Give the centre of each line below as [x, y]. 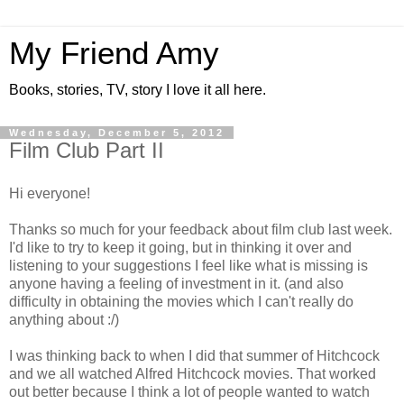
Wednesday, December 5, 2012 [117, 133]
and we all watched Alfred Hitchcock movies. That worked [193, 373]
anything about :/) [64, 319]
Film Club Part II [87, 150]
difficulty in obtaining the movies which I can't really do [181, 301]
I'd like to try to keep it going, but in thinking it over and [180, 247]
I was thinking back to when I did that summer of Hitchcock [194, 355]
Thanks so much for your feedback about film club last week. [201, 229]
